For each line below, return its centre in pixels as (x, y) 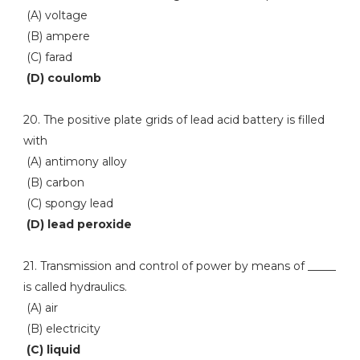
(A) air (40, 308)
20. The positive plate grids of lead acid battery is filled (174, 120)
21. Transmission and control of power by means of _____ (179, 266)
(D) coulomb (62, 78)
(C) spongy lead (68, 203)
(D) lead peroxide (79, 224)
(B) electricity (61, 329)
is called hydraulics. (75, 287)
